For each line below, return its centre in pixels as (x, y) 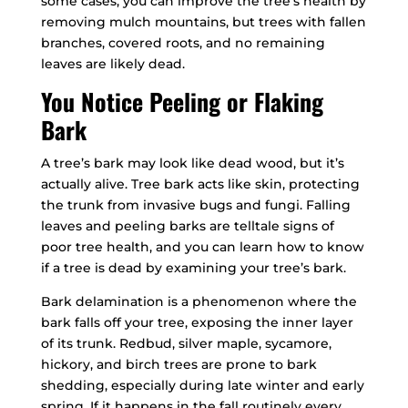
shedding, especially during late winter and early (202, 386)
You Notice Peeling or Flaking (182, 102)
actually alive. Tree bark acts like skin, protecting (200, 184)
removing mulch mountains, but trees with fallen (203, 22)
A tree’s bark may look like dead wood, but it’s (192, 163)
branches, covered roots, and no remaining (183, 43)
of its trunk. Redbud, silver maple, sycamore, (186, 344)
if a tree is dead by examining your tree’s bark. (193, 268)
